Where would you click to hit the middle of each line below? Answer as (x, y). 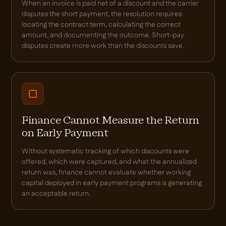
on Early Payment (65, 133)
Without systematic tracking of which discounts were (106, 151)
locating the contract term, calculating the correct (101, 24)
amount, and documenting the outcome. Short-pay (103, 35)
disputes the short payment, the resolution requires (102, 14)
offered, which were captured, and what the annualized (109, 162)
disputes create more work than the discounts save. (103, 46)
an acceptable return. (56, 193)
